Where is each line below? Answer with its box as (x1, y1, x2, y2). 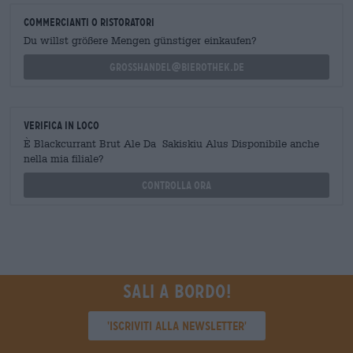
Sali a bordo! (122, 280, 231, 303)
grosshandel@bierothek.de (109, 60, 244, 73)
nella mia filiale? (24, 152, 104, 165)
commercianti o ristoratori (24, 15, 154, 28)
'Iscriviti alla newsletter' (106, 318, 247, 333)
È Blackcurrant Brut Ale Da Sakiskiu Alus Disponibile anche (24, 137, 319, 150)
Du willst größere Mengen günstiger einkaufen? (24, 34, 257, 46)
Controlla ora (142, 178, 211, 191)
